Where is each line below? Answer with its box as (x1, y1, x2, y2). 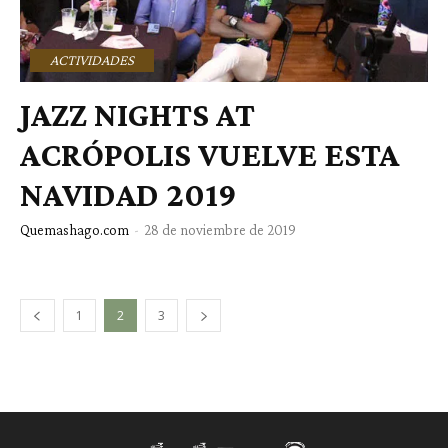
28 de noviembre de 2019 (144, 221, 296, 238)
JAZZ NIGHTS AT (20, 95, 255, 133)
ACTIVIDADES (50, 51, 134, 68)
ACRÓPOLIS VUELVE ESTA (20, 135, 399, 173)
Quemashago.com (20, 221, 129, 238)
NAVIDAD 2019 (20, 175, 237, 213)
